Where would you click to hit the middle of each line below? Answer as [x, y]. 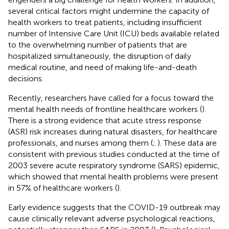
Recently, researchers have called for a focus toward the [111, 98]
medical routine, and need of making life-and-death [102, 67]
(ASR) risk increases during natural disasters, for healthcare [113, 131]
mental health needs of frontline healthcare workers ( [105, 109]
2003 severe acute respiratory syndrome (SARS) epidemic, [114, 165]
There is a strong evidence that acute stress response [105, 120]
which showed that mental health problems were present [113, 176]
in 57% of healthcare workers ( [63, 188]
